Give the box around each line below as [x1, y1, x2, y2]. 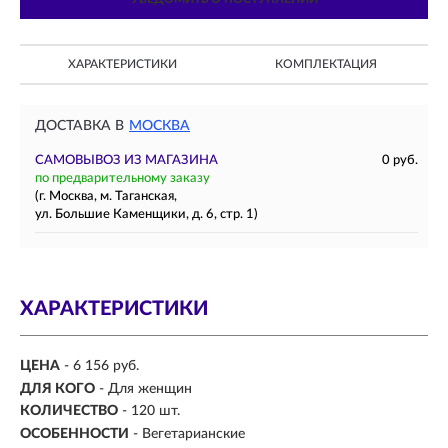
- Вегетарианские [133, 426, 245, 441]
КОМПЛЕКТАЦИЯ [275, 58, 377, 70]
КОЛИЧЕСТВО [20, 404, 118, 419]
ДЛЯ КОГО [20, 381, 95, 396]
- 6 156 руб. [64, 359, 139, 374]
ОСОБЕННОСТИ [20, 426, 129, 441]
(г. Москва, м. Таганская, [35, 190, 177, 203]
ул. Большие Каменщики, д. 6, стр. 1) [35, 208, 258, 221]
